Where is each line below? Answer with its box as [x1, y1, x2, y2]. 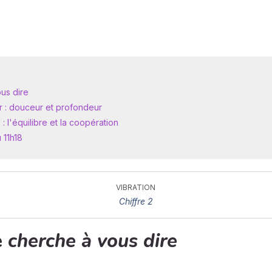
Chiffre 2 [118, 196, 153, 206]
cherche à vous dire [8, 228, 177, 254]
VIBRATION [116, 183, 156, 192]
